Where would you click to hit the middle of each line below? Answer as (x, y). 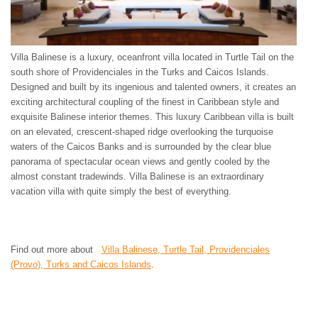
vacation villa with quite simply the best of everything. (121, 191)
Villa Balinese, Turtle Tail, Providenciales (186, 249)
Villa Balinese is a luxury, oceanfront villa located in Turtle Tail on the (152, 57)
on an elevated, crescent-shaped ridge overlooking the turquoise (142, 131)
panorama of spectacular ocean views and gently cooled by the (140, 161)
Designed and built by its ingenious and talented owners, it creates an (153, 87)
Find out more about (56, 249)
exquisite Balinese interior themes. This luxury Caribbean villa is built (152, 116)
